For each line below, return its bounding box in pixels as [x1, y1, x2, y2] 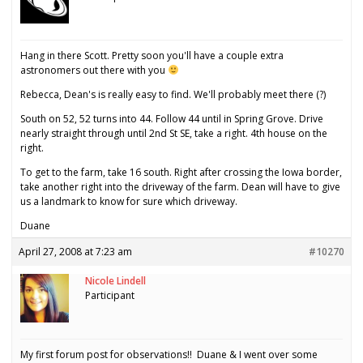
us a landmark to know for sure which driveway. [20, 194, 237, 209]
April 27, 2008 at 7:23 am [19, 245, 132, 259]
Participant [85, 288, 135, 303]
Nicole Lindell [85, 274, 146, 288]
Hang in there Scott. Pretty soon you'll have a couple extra [20, 49, 284, 63]
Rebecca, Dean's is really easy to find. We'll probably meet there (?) [20, 88, 326, 102]
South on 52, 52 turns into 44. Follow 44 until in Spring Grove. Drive [20, 112, 323, 126]
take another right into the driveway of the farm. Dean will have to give [20, 180, 340, 194]
